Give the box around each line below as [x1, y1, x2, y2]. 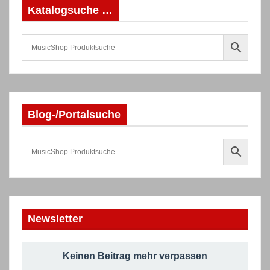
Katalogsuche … [28, 4, 113, 16]
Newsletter [28, 213, 83, 225]
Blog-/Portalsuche [28, 108, 121, 121]
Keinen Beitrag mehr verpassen [63, 251, 207, 261]
